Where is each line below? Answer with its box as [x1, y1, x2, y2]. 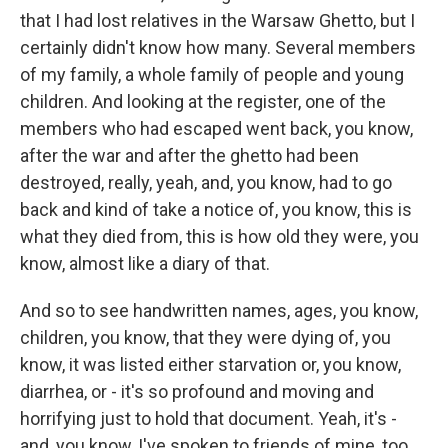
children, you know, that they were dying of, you [20, 327, 391, 348]
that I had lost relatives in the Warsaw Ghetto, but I [20, 10, 415, 31]
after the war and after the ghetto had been [20, 145, 359, 166]
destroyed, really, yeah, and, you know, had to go [20, 172, 392, 193]
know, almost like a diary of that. [20, 253, 270, 274]
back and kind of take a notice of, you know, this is [20, 199, 412, 220]
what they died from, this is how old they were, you [20, 226, 419, 247]
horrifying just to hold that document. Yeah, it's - [20, 408, 397, 429]
